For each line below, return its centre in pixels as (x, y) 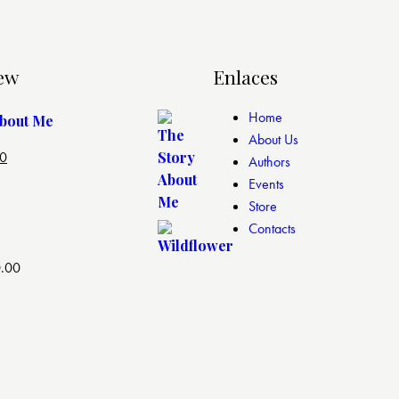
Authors (269, 162)
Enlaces (245, 77)
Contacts (272, 229)
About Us (273, 140)
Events (266, 184)
